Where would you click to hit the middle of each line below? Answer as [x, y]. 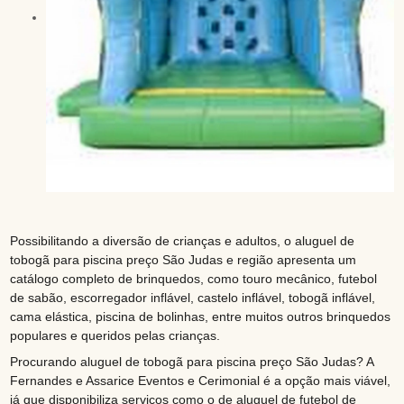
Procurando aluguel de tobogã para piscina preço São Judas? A [192, 362]
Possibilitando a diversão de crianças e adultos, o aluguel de [183, 241]
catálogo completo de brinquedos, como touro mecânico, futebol [194, 279]
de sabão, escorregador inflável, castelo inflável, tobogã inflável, [193, 298]
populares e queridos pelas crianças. [115, 336]
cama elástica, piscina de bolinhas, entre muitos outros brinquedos [201, 317]
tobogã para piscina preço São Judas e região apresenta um [184, 260]
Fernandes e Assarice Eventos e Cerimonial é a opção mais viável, [201, 381]
